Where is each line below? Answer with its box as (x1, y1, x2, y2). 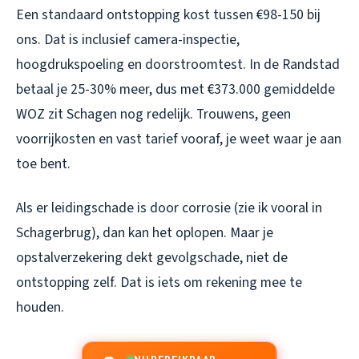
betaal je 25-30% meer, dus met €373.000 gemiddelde (16, 79, 335, 99)
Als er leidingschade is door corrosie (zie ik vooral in (16, 197, 322, 218)
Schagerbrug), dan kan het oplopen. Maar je (16, 222, 273, 243)
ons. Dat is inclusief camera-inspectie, (16, 29, 240, 50)
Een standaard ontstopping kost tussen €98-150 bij (16, 4, 321, 25)
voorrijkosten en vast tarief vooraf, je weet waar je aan (16, 128, 341, 149)
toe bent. (16, 153, 71, 174)
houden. (16, 296, 64, 317)
